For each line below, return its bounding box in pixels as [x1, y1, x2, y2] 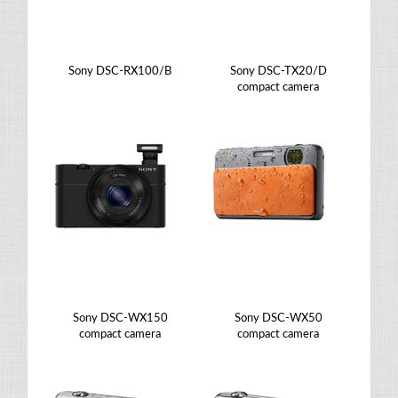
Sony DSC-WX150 [72, 313, 168, 324]
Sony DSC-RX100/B [68, 66, 171, 77]
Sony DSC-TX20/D [229, 66, 327, 77]
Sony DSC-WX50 [234, 313, 322, 324]
